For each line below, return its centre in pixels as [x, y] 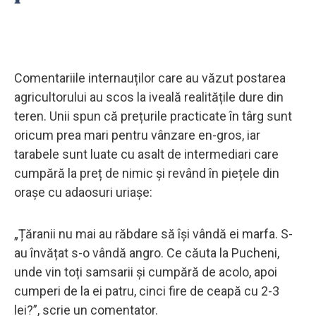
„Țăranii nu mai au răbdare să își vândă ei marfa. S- [153, 233]
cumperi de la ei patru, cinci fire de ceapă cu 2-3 [147, 291]
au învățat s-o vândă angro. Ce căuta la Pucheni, [147, 253]
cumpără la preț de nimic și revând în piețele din [147, 173]
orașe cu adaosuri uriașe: [83, 192]
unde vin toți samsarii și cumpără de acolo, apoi [146, 272]
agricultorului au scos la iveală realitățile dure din [149, 97]
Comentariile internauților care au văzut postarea [150, 78]
